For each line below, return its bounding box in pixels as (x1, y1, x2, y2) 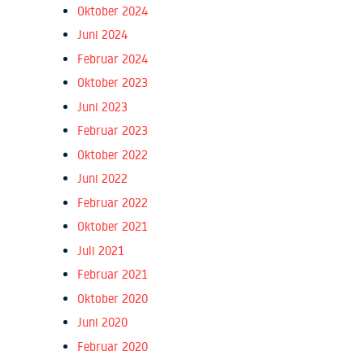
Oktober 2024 (77, 2, 149, 19)
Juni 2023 (77, 98, 128, 115)
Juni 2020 (77, 314, 128, 331)
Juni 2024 (77, 27, 128, 43)
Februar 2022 (77, 194, 148, 210)
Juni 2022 (77, 171, 128, 187)
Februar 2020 (77, 338, 148, 354)
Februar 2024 (77, 50, 149, 67)
